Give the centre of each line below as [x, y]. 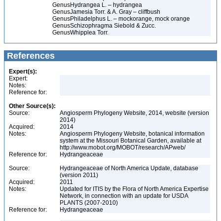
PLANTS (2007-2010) [90, 203]
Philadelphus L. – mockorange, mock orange [130, 19]
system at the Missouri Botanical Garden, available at [130, 141]
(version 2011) [79, 175]
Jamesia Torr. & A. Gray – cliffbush [115, 12]
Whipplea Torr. [89, 33]
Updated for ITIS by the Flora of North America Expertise [134, 189]
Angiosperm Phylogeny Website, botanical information [132, 134]
